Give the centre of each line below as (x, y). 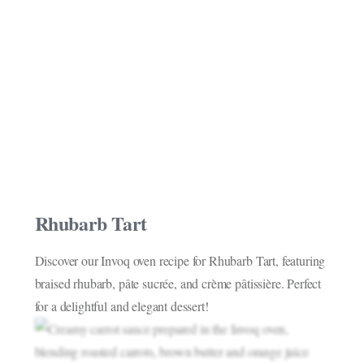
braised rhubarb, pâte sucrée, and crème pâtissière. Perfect (178, 284)
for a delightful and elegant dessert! (121, 306)
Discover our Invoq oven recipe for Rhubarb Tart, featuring (180, 261)
